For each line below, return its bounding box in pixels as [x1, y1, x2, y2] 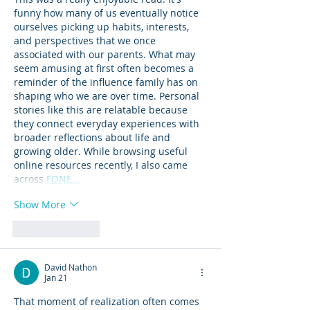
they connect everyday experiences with [14, 117, 202, 130]
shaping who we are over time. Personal [14, 89, 202, 102]
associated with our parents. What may [14, 48, 198, 61]
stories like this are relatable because [14, 103, 190, 116]
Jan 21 [44, 272, 68, 283]
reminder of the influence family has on [14, 75, 201, 89]
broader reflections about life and [14, 131, 173, 144]
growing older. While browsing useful [14, 145, 190, 158]
